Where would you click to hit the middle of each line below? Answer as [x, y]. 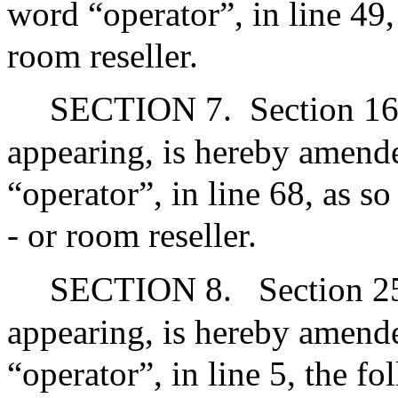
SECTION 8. [141, 289]
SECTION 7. [141, 109]
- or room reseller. [132, 235]
